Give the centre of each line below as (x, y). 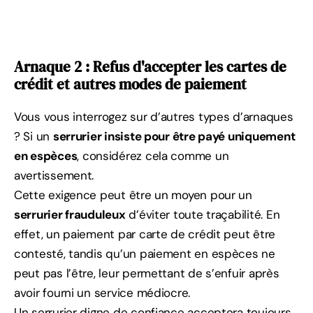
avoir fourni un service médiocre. (102, 293)
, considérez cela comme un (153, 156)
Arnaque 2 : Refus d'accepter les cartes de (150, 67)
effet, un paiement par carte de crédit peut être (145, 234)
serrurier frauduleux (70, 215)
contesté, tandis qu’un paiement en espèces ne (145, 254)
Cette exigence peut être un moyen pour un (133, 195)
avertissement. (54, 176)
